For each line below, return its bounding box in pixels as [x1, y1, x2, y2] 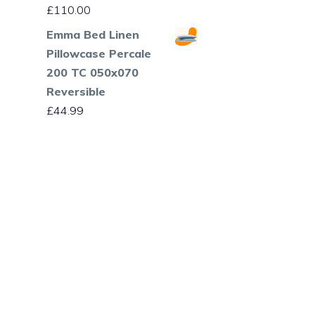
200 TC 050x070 [46, 65, 139, 79]
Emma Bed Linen [46, 27, 139, 41]
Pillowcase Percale [46, 46, 151, 60]
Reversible [46, 84, 105, 98]
